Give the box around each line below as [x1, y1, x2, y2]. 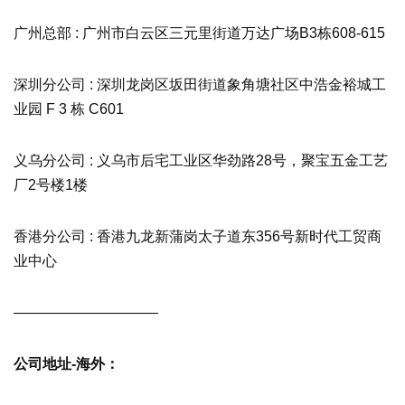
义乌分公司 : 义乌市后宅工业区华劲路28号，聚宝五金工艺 [14, 152, 388, 168]
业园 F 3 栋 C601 [14, 100, 124, 117]
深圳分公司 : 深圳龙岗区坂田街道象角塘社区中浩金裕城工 [14, 76, 386, 92]
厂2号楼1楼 [14, 176, 88, 193]
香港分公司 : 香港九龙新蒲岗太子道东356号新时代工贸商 [14, 228, 381, 244]
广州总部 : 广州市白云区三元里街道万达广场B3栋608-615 [14, 24, 385, 41]
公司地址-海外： [14, 355, 119, 372]
